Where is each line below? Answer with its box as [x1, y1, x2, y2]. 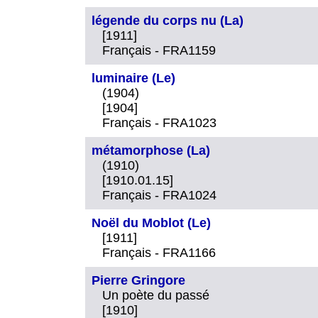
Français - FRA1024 [102, 187, 216, 202]
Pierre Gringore [92, 273, 185, 287]
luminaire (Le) [92, 70, 175, 85]
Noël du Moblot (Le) [92, 215, 211, 230]
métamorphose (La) [92, 143, 210, 158]
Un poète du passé [102, 287, 209, 302]
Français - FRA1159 [102, 43, 216, 57]
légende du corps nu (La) [92, 13, 243, 28]
